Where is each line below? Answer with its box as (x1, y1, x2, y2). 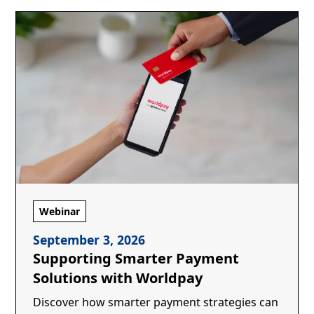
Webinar (39, 204, 81, 218)
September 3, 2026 (33, 231, 146, 248)
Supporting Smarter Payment (33, 248, 240, 268)
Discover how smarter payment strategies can (33, 294, 279, 310)
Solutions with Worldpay (33, 268, 203, 287)
